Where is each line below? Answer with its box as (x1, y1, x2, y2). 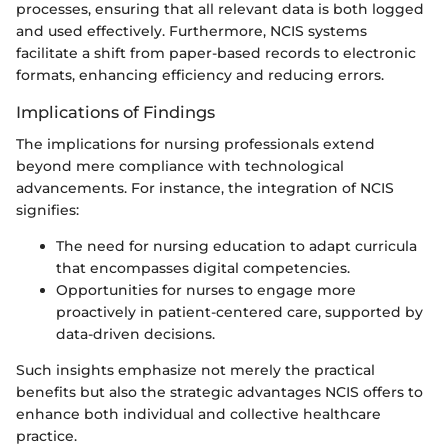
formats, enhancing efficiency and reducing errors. (16, 66, 384, 85)
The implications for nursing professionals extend (16, 135, 375, 154)
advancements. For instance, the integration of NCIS (16, 179, 394, 198)
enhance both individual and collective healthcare (16, 405, 381, 424)
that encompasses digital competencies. (56, 259, 350, 278)
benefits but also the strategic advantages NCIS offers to (16, 383, 423, 402)
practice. (16, 427, 77, 446)
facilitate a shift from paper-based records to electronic (16, 44, 416, 63)
